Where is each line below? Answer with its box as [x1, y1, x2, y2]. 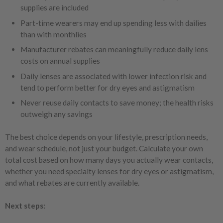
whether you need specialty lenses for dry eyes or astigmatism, [5, 167, 214, 176]
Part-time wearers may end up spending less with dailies [20, 18, 207, 27]
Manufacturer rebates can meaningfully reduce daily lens [20, 45, 208, 54]
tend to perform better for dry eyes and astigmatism [20, 83, 195, 92]
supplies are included [20, 2, 89, 12]
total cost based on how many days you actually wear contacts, [5, 155, 213, 165]
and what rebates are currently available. [5, 178, 139, 188]
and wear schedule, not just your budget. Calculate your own [5, 144, 203, 153]
